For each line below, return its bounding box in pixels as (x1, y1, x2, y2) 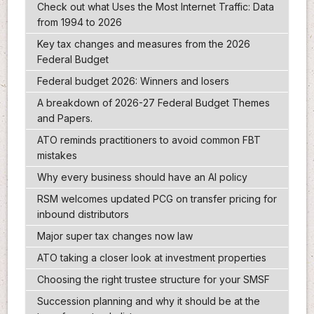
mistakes (36, 149, 77, 162)
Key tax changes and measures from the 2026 (36, 38, 250, 50)
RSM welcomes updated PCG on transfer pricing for (36, 193, 277, 205)
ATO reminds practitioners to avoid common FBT (36, 134, 261, 146)
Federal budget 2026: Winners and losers (36, 75, 229, 88)
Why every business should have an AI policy (36, 171, 247, 184)
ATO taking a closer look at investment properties (36, 252, 266, 264)
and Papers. (36, 112, 93, 125)
